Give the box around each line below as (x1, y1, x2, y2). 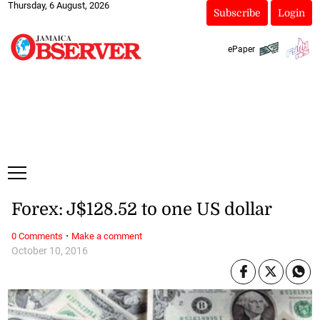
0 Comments (11, 230, 63, 241)
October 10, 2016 (11, 244, 88, 257)
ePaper (227, 44, 255, 54)
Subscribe (213, 7, 261, 19)
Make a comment (71, 230, 142, 241)
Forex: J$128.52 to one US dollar (11, 199, 272, 220)
